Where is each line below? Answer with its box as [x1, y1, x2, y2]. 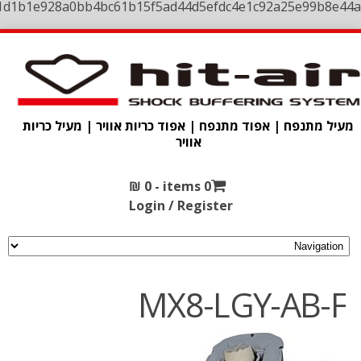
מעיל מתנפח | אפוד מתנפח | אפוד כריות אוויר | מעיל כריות [23, 116, 355, 135]
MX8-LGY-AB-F [138, 281, 346, 327]
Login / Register [128, 197, 233, 214]
